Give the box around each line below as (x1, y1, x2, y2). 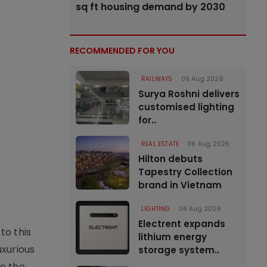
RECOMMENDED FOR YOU (70, 45, 175, 57)
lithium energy (138, 231, 207, 243)
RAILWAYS (141, 74, 173, 83)
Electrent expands (138, 218, 225, 230)
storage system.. (138, 244, 219, 256)
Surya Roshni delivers (138, 88, 240, 100)
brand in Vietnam (138, 179, 222, 191)
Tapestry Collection (138, 166, 232, 178)
